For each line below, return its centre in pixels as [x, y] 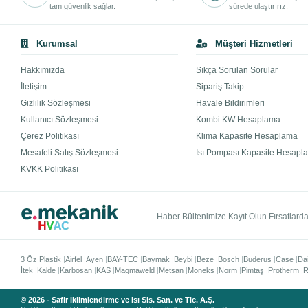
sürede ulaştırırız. [259, 7]
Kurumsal [56, 44]
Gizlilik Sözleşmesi [56, 103]
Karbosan [76, 270]
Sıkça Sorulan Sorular [237, 70]
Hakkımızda [43, 70]
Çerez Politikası [50, 136]
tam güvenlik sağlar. [83, 7]
